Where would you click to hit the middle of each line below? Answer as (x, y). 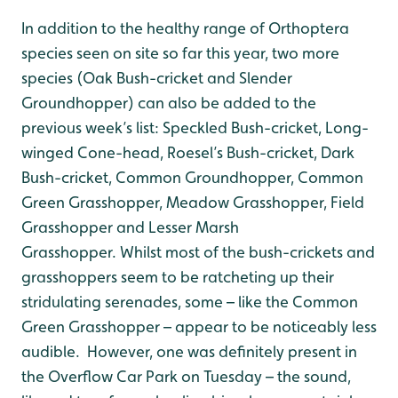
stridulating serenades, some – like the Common (190, 302)
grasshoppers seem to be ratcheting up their (178, 277)
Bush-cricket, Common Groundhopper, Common (192, 177)
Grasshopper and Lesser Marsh (130, 227)
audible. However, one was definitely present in (189, 351)
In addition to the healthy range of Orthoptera (185, 28)
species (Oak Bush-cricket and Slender (157, 78)
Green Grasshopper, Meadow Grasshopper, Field (193, 202)
